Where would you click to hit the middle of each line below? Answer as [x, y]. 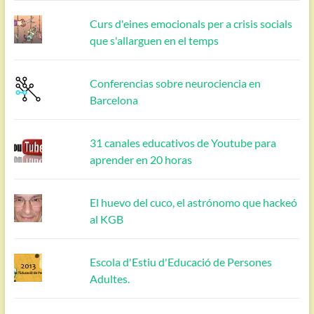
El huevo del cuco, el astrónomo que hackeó [194, 202]
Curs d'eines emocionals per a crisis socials [191, 23]
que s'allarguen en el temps [155, 40]
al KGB [107, 219]
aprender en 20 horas [141, 159]
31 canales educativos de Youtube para [183, 142]
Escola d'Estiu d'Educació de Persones [181, 261]
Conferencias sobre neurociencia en [176, 83]
